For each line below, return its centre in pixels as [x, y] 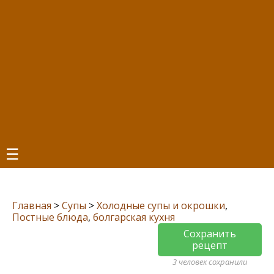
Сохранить [210, 234]
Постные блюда [50, 217]
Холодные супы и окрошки [161, 206]
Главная [32, 206]
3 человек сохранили [210, 262]
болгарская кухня [134, 217]
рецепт [210, 245]
